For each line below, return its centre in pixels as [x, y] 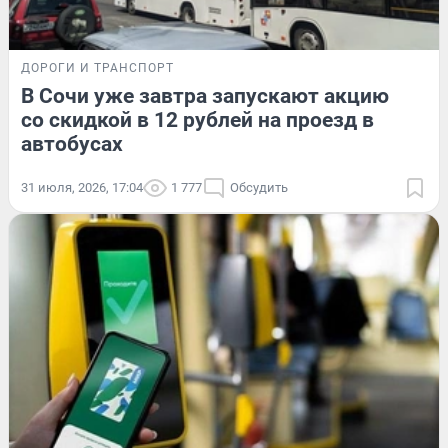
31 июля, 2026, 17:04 [82, 187]
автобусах [72, 143]
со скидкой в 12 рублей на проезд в [197, 119]
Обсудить [259, 187]
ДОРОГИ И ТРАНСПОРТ [97, 67]
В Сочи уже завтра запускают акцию [205, 95]
